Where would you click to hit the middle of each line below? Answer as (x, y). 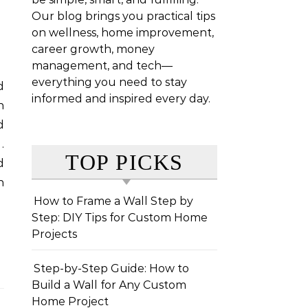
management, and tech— (102, 66)
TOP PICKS (124, 162)
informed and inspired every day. (121, 99)
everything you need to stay (109, 82)
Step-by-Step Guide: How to (111, 268)
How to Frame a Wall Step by (113, 201)
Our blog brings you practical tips (123, 16)
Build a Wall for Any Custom (109, 285)
